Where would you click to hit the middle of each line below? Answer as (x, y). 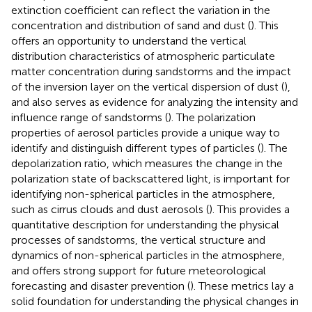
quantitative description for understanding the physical (145, 224)
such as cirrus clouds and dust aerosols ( (110, 209)
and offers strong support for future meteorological (139, 270)
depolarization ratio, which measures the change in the (147, 163)
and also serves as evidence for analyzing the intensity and (155, 102)
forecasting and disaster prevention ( (101, 286)
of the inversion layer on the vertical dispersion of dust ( (148, 86)
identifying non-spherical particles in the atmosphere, (143, 194)
